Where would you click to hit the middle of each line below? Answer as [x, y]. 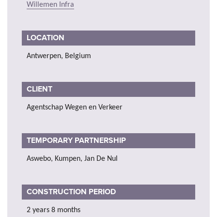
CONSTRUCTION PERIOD [71, 192]
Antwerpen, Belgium [59, 56]
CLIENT [40, 89]
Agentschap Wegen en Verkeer [75, 107]
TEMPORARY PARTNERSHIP [77, 140]
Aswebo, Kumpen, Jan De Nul [72, 159]
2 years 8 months [54, 210]
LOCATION [46, 38]
